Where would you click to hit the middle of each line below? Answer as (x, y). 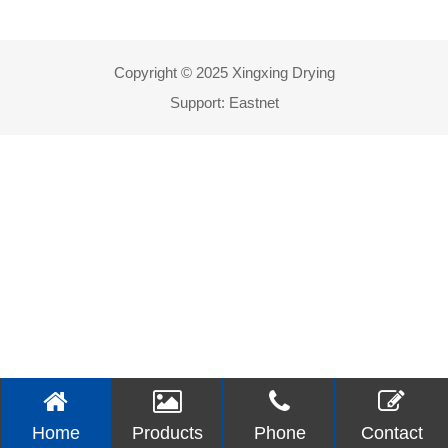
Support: (199, 102)
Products (167, 432)
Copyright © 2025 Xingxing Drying (224, 72)
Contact (392, 432)
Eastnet (253, 102)
